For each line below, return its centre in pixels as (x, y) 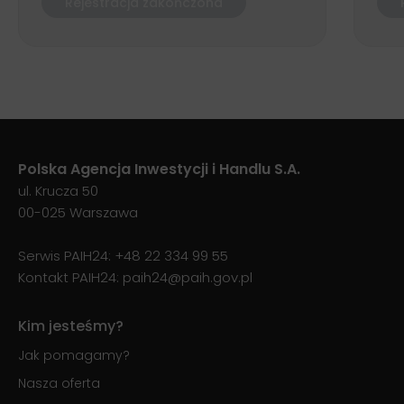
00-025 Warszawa (78, 212)
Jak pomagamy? (74, 355)
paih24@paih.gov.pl (188, 277)
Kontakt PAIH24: (70, 277)
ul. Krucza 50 (58, 190)
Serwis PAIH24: (66, 255)
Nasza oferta (59, 383)
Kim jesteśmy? (71, 326)
